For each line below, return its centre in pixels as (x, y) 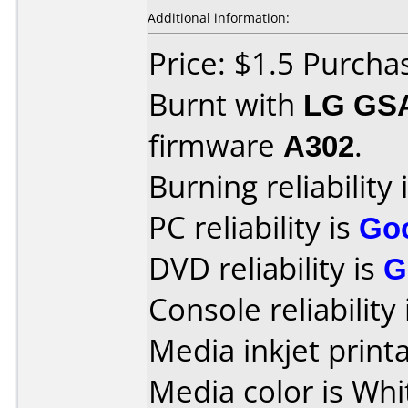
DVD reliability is (266, 268)
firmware (216, 145)
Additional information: (219, 18)
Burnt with (226, 104)
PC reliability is (254, 227)
